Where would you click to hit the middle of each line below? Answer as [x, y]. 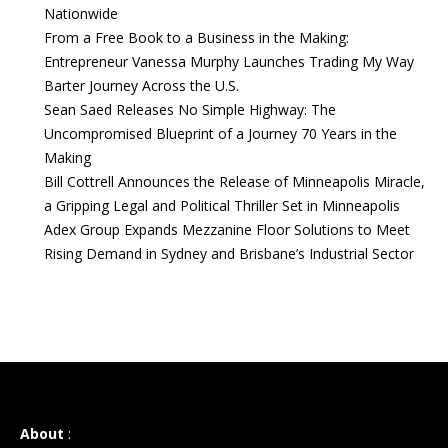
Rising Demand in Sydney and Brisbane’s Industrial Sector [229, 253]
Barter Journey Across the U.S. [141, 85]
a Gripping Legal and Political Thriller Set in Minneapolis [222, 205]
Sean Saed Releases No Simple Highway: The [190, 109]
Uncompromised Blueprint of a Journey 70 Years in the [220, 133]
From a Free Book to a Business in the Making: [196, 37]
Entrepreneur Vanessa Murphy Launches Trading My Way [229, 61]
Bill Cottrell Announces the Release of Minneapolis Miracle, [234, 181]
